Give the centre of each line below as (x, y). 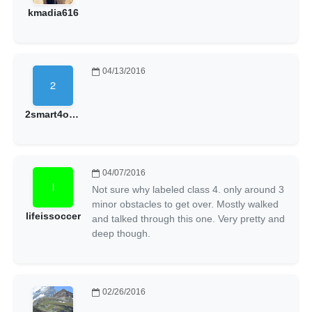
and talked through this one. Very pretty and (188, 218)
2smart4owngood (74, 114)
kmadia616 (53, 12)
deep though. (121, 233)
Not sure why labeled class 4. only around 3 (188, 189)
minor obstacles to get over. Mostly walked (185, 204)
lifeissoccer (53, 216)
